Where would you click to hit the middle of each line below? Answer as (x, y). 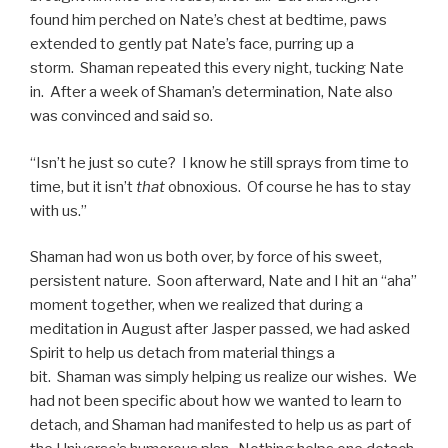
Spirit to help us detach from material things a (182, 353)
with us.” (58, 210)
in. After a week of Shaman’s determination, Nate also (211, 92)
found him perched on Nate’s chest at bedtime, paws (208, 20)
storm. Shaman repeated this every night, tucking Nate (217, 68)
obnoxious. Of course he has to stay (288, 186)
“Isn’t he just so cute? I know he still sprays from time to (219, 162)
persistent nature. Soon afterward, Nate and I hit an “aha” (223, 281)
